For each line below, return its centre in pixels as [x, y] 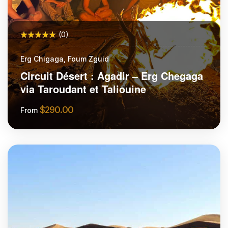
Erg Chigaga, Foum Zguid [65, 59]
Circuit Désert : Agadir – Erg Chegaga [112, 75]
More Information [121, 154]
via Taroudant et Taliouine [83, 89]
